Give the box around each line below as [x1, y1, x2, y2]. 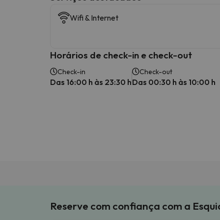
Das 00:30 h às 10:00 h [132, 77, 216, 87]
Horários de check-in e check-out [50, 49, 192, 61]
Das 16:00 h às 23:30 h [50, 77, 132, 87]
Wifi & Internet [70, 12, 118, 23]
